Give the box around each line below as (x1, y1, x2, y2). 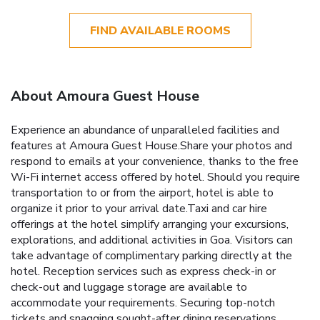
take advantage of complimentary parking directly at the (11, 247, 292, 264)
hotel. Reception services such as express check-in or (11, 263, 276, 279)
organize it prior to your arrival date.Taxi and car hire (11, 200, 267, 216)
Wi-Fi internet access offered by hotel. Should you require (11, 169, 300, 185)
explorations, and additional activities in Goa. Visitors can (11, 231, 293, 248)
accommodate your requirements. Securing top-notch (11, 294, 275, 311)
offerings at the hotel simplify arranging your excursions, (11, 216, 289, 232)
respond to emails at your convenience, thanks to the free (11, 153, 299, 169)
